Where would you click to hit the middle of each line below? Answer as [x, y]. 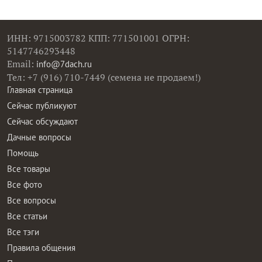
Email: [22, 64]
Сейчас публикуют [42, 106]
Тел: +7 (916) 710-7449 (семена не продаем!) [104, 77]
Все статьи [27, 216]
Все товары [29, 169]
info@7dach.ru [64, 64]
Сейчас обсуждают [42, 121]
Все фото [25, 185]
